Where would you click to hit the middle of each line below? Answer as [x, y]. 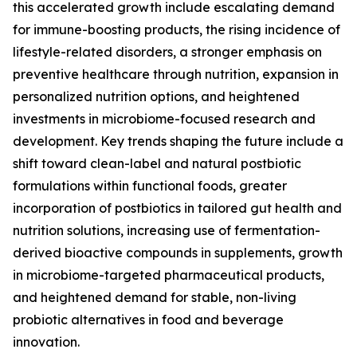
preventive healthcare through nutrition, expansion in [176, 75]
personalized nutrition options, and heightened [156, 97]
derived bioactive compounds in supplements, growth [178, 253]
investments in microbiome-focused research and [164, 119]
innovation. [46, 342]
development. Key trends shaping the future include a [178, 141]
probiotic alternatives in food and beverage [148, 320]
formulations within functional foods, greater [150, 186]
